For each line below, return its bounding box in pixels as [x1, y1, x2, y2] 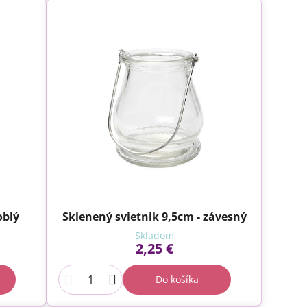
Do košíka [155, 273, 199, 286]
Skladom [134, 229, 174, 243]
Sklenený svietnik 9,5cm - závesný [62, 209, 247, 225]
